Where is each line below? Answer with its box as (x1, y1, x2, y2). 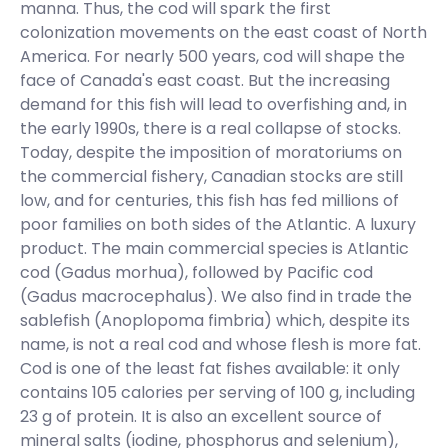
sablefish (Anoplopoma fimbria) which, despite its (20, 309, 410, 332)
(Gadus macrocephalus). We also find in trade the (20, 285, 412, 308)
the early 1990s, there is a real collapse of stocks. (20, 117, 401, 140)
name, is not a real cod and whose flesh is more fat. (20, 333, 421, 356)
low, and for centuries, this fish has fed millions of (20, 189, 399, 212)
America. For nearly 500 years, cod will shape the (20, 45, 405, 68)
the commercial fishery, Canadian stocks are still (20, 165, 403, 188)
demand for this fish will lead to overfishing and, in (20, 93, 407, 116)
